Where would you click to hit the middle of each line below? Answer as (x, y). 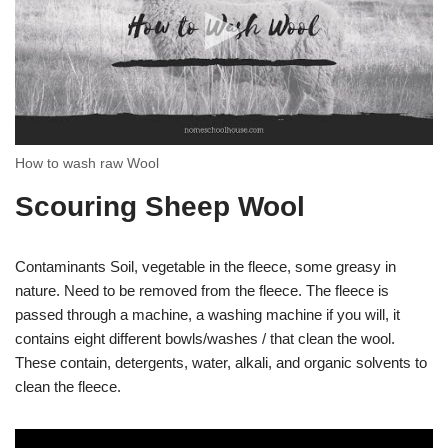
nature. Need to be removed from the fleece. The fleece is (202, 290)
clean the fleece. (68, 386)
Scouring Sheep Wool (160, 206)
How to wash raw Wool (87, 163)
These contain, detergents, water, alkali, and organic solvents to (221, 362)
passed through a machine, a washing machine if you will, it (207, 314)
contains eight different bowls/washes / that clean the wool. (205, 338)
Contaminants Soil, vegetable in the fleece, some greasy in (205, 266)
